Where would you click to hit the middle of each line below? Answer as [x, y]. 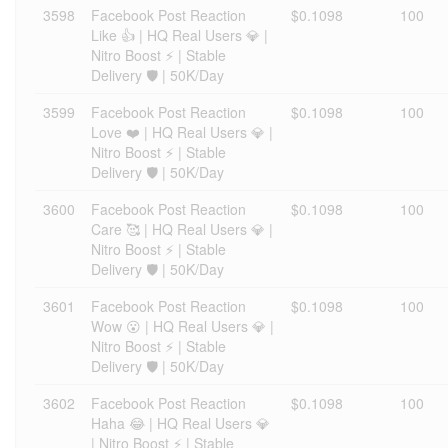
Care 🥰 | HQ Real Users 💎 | [182, 229]
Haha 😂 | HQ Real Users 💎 [180, 423]
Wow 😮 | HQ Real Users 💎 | [182, 326]
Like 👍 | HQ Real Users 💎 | [179, 35]
